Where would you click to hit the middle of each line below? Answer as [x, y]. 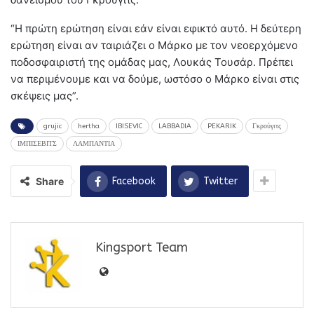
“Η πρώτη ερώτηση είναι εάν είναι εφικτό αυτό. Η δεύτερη [156, 29]
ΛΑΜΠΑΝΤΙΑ [94, 144]
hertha [89, 127]
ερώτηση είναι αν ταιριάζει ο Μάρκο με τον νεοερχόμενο [154, 46]
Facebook [134, 182]
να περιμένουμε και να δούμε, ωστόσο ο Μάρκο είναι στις [155, 79]
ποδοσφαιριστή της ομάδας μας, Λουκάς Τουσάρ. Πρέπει [152, 62]
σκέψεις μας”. [45, 96]
